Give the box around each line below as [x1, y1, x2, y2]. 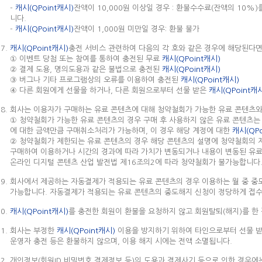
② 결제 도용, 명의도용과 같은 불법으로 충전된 [10, 65, 162, 73]
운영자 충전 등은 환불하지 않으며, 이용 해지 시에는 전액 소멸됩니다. [10, 237, 232, 245]
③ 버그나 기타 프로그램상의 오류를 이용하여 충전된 [10, 76, 181, 84]
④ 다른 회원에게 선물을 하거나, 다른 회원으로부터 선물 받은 [10, 87, 209, 94]
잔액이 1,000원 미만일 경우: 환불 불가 [74, 25, 199, 33]
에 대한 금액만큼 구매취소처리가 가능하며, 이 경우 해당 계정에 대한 [10, 127, 232, 135]
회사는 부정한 [10, 227, 57, 235]
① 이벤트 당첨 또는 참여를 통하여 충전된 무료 [10, 55, 162, 63]
